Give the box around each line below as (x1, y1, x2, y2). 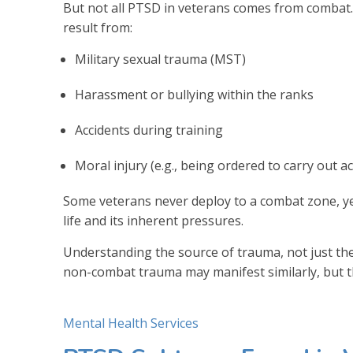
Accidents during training (75, 121, 223, 139)
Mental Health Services (63, 314, 199, 332)
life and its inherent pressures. (63, 211, 243, 229)
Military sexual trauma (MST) (75, 50, 246, 68)
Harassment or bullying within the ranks (75, 85, 314, 103)
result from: (63, 18, 132, 36)
